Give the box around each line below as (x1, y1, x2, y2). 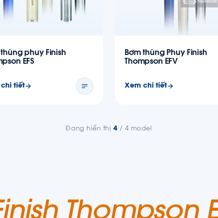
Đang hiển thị (66, 126, 113, 132)
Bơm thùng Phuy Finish (125, 49, 207, 57)
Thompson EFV (125, 58, 178, 66)
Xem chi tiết (125, 82, 167, 90)
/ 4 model (117, 126, 152, 132)
